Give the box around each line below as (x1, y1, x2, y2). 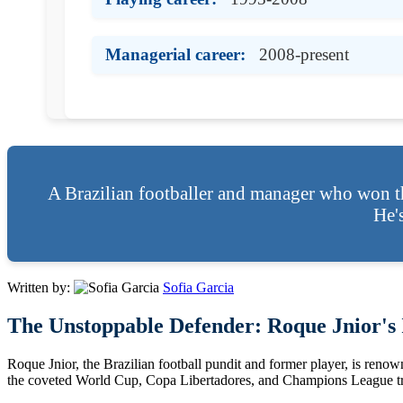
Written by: (7, 280, 74, 296)
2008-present (259, 44, 349, 64)
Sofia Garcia (163, 280, 234, 296)
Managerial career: (105, 44, 246, 64)
